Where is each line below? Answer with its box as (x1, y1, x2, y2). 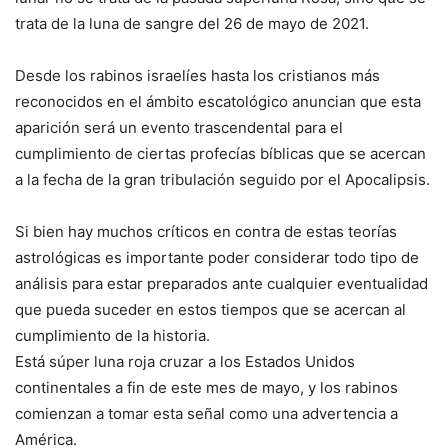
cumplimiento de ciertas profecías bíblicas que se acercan (15, 144, 426, 164)
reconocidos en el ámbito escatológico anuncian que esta (15, 92, 421, 112)
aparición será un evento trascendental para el (15, 118, 343, 138)
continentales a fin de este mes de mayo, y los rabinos (15, 378, 398, 398)
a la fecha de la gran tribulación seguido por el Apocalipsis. (15, 170, 430, 190)
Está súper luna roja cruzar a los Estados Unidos (15, 352, 355, 372)
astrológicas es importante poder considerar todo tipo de (15, 248, 419, 268)
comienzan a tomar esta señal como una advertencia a (15, 404, 398, 424)
